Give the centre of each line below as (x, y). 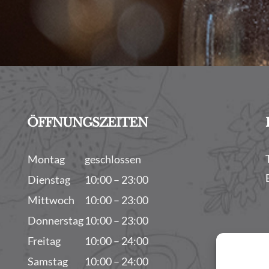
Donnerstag (55, 221)
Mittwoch (51, 200)
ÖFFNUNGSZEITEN (87, 123)
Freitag (44, 241)
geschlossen (113, 159)
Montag (46, 159)
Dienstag (49, 180)
